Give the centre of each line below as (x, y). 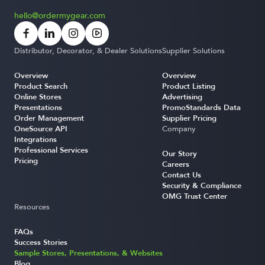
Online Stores (38, 97)
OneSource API (41, 129)
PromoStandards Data (201, 108)
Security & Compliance (202, 186)
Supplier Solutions (193, 51)
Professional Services (51, 151)
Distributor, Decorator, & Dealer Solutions (88, 51)
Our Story (180, 154)
